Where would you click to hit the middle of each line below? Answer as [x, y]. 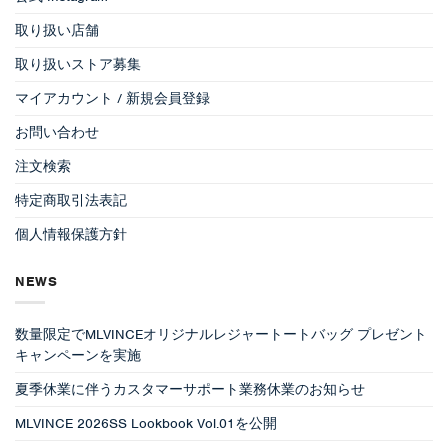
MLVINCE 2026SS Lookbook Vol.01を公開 [146, 423]
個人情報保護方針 [71, 234]
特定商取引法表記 [71, 200]
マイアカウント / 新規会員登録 [112, 98]
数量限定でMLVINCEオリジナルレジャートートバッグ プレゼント [221, 334]
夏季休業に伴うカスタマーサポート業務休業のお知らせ [190, 389]
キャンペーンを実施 [78, 355]
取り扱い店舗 [57, 30]
